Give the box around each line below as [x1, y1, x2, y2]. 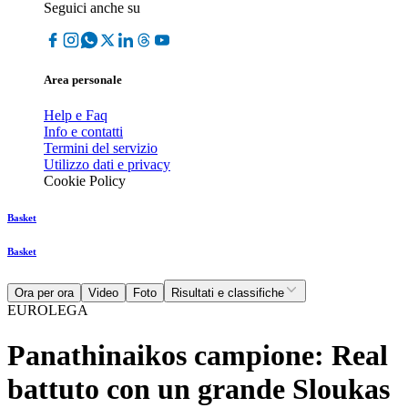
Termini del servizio [44, 140, 158, 157]
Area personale [44, 73, 122, 87]
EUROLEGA [7, 302, 88, 319]
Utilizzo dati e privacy [44, 157, 170, 173]
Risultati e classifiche [171, 286, 284, 301]
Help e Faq [44, 107, 107, 124]
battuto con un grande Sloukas [7, 372, 390, 405]
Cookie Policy [44, 173, 126, 189]
